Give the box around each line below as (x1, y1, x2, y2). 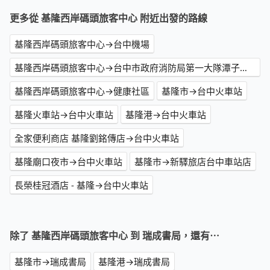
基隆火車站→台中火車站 (14, 108, 113, 121)
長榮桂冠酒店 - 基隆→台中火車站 (14, 179, 148, 192)
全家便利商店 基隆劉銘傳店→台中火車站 (14, 132, 179, 145)
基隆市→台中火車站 (162, 85, 242, 98)
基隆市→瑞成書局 (14, 256, 86, 268)
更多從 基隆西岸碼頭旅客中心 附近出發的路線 (10, 11, 207, 25)
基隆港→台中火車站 (125, 108, 206, 121)
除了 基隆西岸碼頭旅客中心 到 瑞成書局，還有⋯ (10, 229, 219, 243)
